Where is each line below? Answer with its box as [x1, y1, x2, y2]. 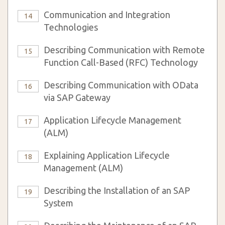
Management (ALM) [44, 163, 123, 173]
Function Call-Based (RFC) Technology [44, 57, 198, 67]
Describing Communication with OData [44, 80, 198, 90]
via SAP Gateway [44, 92, 110, 102]
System [44, 198, 73, 208]
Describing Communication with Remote [44, 45, 205, 55]
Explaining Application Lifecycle [44, 150, 170, 160]
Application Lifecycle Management [44, 115, 181, 125]
